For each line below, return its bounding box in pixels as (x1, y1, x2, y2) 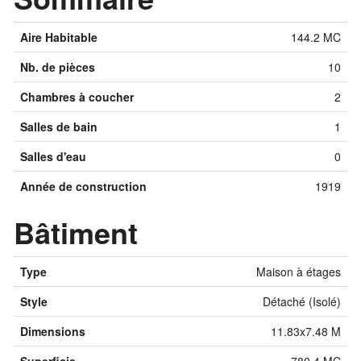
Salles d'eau (20, 148, 86, 165)
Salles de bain (20, 118, 98, 135)
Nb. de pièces (20, 59, 95, 76)
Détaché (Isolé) (263, 293, 341, 310)
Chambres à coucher (20, 89, 134, 106)
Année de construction (20, 178, 147, 195)
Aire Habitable (20, 29, 98, 46)
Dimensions (20, 323, 85, 340)
